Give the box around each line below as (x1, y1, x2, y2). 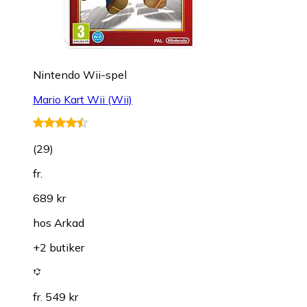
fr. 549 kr (33, 289, 78, 304)
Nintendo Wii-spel (33, 67, 127, 82)
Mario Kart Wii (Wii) (33, 92, 132, 106)
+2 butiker (33, 240, 84, 254)
